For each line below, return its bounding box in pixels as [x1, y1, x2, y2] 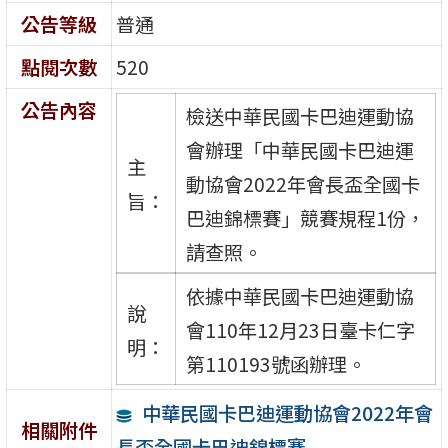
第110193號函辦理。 [185, 349, 366, 378]
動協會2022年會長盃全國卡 [185, 169, 420, 198]
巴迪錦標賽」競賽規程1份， [185, 203, 425, 232]
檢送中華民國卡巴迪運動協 [185, 101, 414, 130]
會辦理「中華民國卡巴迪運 [185, 135, 414, 164]
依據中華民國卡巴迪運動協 [185, 281, 414, 310]
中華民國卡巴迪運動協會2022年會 [141, 398, 433, 427]
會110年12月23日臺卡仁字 [185, 315, 415, 344]
